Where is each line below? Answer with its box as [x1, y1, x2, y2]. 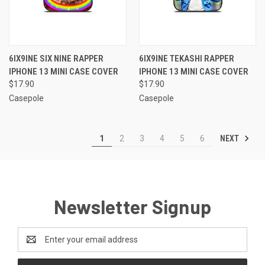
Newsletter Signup [53, 195, 212, 218]
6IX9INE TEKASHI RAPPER [138, 53, 234, 64]
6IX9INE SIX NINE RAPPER [9, 53, 104, 64]
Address [18, 240, 49, 250]
